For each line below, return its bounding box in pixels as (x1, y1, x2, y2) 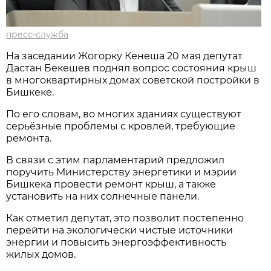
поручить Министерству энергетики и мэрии (6, 166, 237, 178)
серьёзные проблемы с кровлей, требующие (6, 120, 236, 132)
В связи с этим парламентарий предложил (6, 154, 225, 166)
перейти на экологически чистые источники (6, 224, 233, 236)
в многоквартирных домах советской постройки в (6, 74, 260, 86)
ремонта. (6, 132, 52, 144)
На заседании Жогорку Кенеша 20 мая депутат (6, 50, 243, 62)
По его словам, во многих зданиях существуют (6, 108, 242, 120)
